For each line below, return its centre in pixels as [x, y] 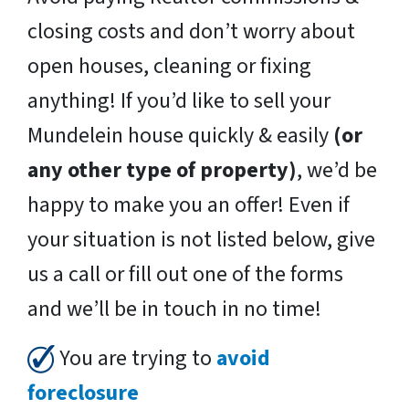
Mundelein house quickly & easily [180, 135]
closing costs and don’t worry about [191, 31]
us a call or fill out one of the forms [185, 274]
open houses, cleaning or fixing [169, 66]
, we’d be [337, 170]
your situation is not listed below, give [201, 239]
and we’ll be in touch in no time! [174, 309]
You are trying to [136, 358]
